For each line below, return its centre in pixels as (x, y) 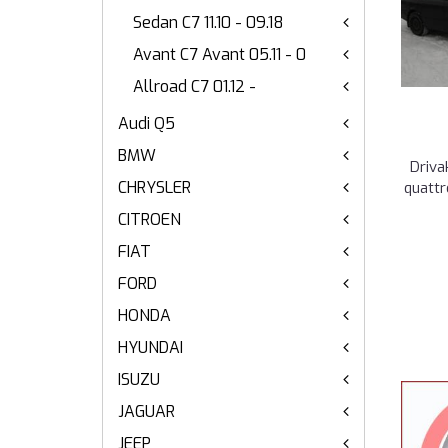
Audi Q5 (146, 123)
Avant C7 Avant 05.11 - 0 (219, 54)
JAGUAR (146, 411)
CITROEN (149, 219)
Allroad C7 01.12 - (194, 86)
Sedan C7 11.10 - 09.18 (208, 22)
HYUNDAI (150, 347)
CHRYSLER (154, 187)
